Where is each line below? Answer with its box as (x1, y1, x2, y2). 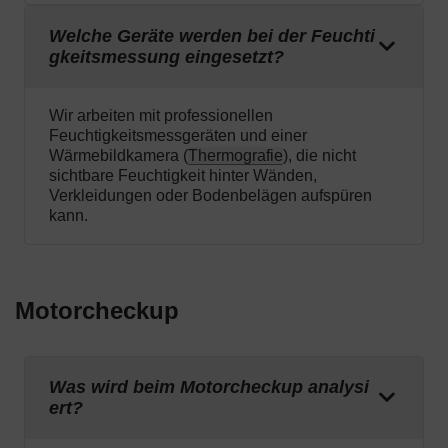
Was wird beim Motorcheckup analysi (49, 377, 369, 398)
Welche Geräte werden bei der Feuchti (49, 26, 375, 47)
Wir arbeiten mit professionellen (49, 107, 273, 125)
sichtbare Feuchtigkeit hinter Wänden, (49, 167, 317, 185)
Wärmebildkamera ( (49, 147, 188, 165)
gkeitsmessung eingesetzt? (49, 47, 284, 68)
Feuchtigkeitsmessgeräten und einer (49, 127, 307, 145)
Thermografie (188, 147, 283, 165)
